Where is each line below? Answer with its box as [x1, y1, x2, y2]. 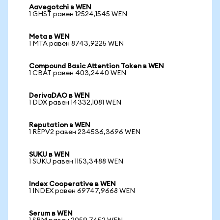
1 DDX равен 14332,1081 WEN [29, 99, 121, 106]
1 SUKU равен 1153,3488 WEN [29, 158, 123, 165]
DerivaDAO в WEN [29, 92, 90, 99]
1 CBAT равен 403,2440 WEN [29, 70, 126, 77]
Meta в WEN [29, 33, 70, 40]
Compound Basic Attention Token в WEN [29, 63, 164, 70]
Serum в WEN [29, 210, 73, 217]
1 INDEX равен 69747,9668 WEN [29, 188, 135, 194]
